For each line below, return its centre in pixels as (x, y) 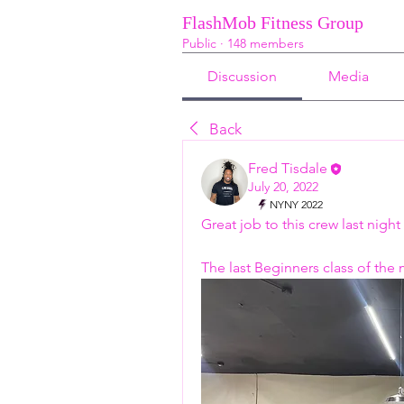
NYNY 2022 (296, 204)
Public (199, 43)
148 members (266, 43)
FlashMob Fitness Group (273, 22)
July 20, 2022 (283, 186)
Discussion (243, 76)
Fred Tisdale (288, 168)
